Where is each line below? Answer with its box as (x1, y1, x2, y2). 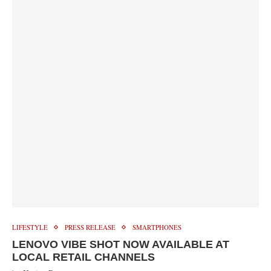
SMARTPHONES (132, 223, 181, 232)
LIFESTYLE (12, 223, 48, 232)
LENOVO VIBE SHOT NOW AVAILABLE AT (12, 238, 229, 250)
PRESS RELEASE (65, 223, 116, 232)
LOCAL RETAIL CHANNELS (12, 251, 155, 263)
